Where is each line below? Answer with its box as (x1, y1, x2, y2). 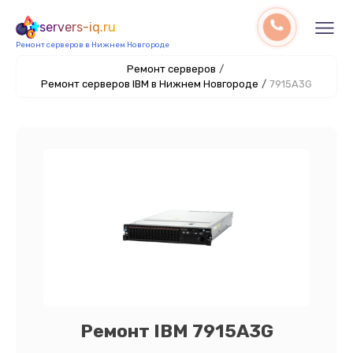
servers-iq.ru (39, 20, 116, 35)
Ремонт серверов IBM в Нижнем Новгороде (41, 78, 258, 90)
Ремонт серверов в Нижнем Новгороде (16, 40, 169, 50)
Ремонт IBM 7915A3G (80, 320, 273, 342)
